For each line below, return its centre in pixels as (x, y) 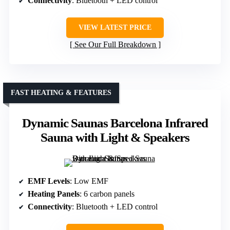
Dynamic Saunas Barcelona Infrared (115, 123)
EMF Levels (49, 181)
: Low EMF (89, 181)
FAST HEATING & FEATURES (61, 93)
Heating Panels (54, 194)
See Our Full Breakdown (115, 45)
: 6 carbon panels (107, 194)
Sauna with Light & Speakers (115, 138)
